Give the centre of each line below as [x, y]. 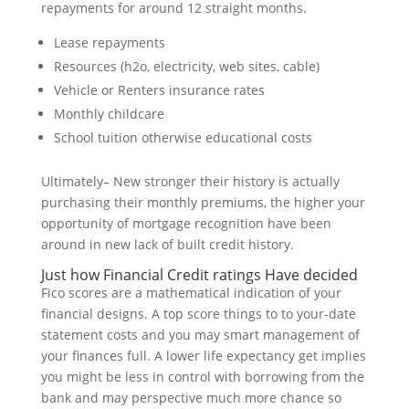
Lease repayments [109, 43]
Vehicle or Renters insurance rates [159, 90]
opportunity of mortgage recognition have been [186, 224]
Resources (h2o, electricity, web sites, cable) [186, 67]
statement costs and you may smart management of [200, 335]
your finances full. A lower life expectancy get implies [203, 356]
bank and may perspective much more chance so [191, 398]
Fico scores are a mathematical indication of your [191, 293]
